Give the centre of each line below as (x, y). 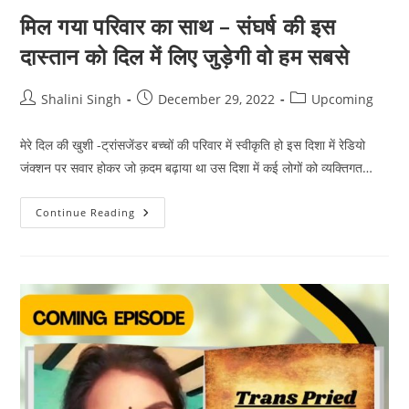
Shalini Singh (82, 100)
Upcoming (343, 100)
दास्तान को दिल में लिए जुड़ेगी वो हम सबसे (185, 57)
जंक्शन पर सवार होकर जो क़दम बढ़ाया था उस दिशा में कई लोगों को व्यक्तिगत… (197, 168)
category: (318, 118)
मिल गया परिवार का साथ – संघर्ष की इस (178, 26)
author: (42, 118)
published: (169, 118)
